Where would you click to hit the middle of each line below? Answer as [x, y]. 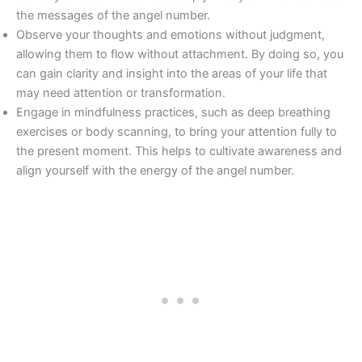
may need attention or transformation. [121, 93]
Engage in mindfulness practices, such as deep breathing [173, 113]
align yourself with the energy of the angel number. [155, 171]
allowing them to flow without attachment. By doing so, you [180, 55]
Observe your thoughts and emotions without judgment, [170, 35]
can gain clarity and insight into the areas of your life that [172, 74]
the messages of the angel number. [113, 16]
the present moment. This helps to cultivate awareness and [179, 152]
